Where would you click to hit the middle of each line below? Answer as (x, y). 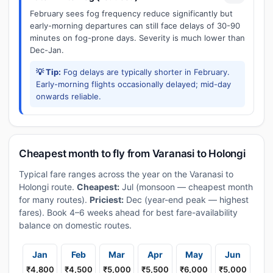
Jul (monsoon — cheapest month (186, 187)
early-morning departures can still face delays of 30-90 (135, 26)
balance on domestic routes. (75, 225)
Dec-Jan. (47, 50)
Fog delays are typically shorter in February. (145, 72)
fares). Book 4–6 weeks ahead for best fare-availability (128, 212)
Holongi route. (48, 187)
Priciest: (107, 200)
